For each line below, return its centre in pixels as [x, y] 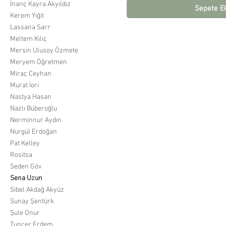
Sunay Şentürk [32, 201]
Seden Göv [26, 166]
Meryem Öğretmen [39, 62]
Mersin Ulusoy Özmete [44, 50]
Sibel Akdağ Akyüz [37, 190]
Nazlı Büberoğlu [34, 108]
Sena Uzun [26, 178]
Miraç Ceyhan [31, 74]
